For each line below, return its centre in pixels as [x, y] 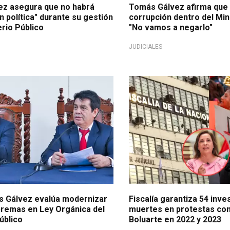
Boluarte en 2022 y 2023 [175, 220]
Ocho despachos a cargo [176, 84]
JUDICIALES [146, 47]
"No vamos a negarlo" [171, 28]
